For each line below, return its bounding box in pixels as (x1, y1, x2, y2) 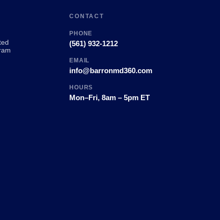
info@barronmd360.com (69, 66, 152, 75)
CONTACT (69, 13, 105, 20)
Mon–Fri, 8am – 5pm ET (69, 93, 150, 102)
